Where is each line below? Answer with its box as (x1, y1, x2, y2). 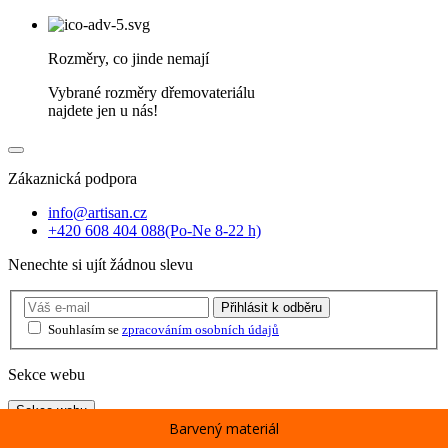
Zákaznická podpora (8, 169, 137, 187)
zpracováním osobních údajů (122, 322, 279, 338)
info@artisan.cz (48, 203, 147, 221)
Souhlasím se (48, 322, 122, 338)
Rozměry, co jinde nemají (48, 49, 209, 67)
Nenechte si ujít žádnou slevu (8, 255, 193, 273)
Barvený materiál (169, 419, 279, 438)
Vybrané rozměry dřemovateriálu (48, 83, 255, 101)
